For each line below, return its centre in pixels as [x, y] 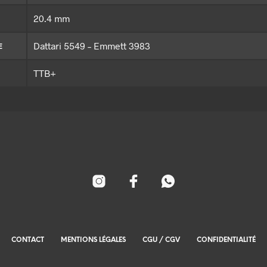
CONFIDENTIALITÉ [226, 240]
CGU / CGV [161, 240]
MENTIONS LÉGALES [93, 240]
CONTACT [28, 240]
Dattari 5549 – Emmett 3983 [92, 46]
